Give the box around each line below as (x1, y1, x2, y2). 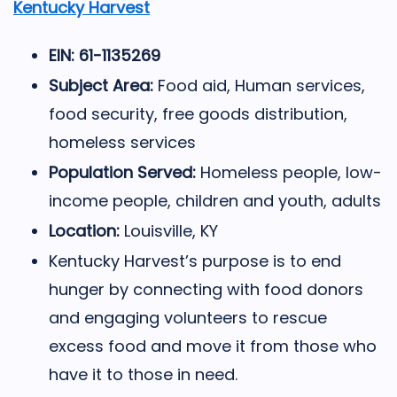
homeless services (49, 130, 196, 153)
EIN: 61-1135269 (49, 43, 160, 66)
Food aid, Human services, (158, 74, 365, 97)
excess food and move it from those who (49, 334, 377, 357)
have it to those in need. (49, 362, 237, 385)
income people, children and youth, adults (49, 189, 381, 212)
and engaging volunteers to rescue (49, 306, 327, 329)
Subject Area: (49, 74, 158, 97)
